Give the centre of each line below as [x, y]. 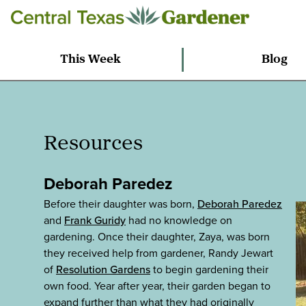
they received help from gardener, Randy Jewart [158, 253]
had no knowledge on [179, 220]
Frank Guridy [95, 220]
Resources [93, 144]
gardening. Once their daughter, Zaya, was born [157, 237]
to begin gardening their [209, 269]
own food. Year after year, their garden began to [157, 286]
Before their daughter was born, [121, 204]
